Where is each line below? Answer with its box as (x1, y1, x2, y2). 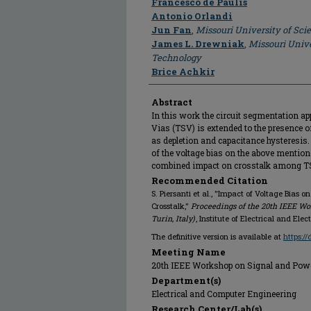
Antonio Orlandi (151, 10, 233, 22)
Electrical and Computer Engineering (151, 288, 296, 299)
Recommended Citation (151, 174, 268, 187)
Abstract (151, 96, 192, 108)
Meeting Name (151, 246, 226, 258)
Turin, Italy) (151, 213, 195, 224)
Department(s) (151, 274, 221, 287)
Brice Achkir (151, 65, 215, 78)
